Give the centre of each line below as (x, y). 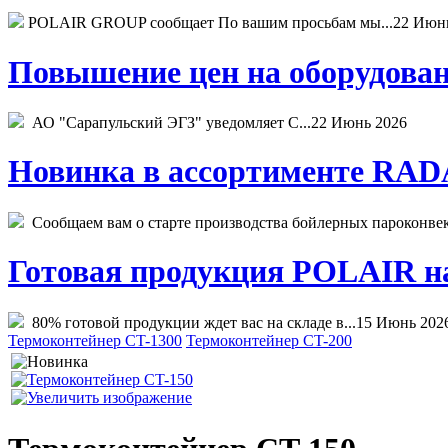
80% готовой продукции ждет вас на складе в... (190, 322)
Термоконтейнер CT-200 (269, 340)
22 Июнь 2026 (359, 122)
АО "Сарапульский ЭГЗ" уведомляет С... (167, 122)
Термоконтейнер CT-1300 (95, 340)
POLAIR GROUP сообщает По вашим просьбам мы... (208, 23)
